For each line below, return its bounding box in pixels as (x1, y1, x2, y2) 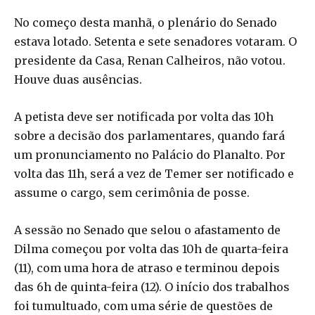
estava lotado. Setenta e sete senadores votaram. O (14, 34, 297, 49)
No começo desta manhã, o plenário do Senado (14, 15, 277, 30)
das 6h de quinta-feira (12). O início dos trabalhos (14, 279, 290, 294)
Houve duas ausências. (14, 72, 142, 86)
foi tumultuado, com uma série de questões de (14, 298, 273, 313)
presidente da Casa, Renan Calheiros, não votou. (14, 53, 285, 67)
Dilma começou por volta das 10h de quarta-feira (14, 241, 288, 256)
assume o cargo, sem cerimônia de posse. (14, 185, 250, 200)
